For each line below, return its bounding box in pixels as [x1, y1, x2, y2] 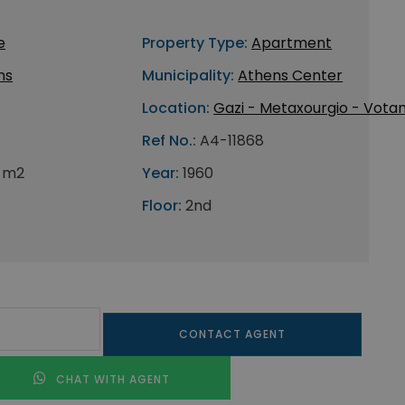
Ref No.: [142, 130, 197, 151]
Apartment [251, 33, 333, 53]
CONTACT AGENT [178, 326, 286, 342]
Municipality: [142, 65, 235, 86]
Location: [142, 98, 211, 118]
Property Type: [142, 33, 249, 53]
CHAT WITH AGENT [52, 372, 170, 387]
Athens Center [238, 65, 344, 86]
